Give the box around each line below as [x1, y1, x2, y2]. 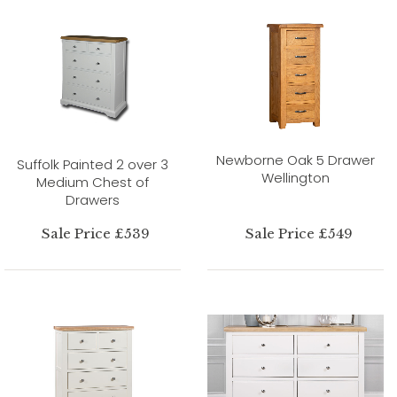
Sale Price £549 [245, 224, 353, 242]
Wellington [261, 167, 330, 187]
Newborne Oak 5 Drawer [216, 150, 375, 169]
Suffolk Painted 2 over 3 [17, 154, 168, 174]
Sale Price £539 [42, 224, 151, 242]
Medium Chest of [36, 172, 149, 191]
